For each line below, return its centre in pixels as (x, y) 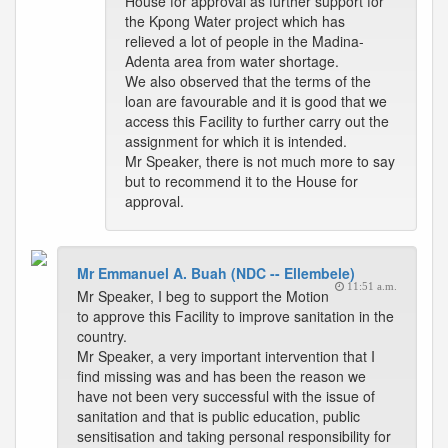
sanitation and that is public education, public (218, 416)
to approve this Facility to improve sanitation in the (235, 316)
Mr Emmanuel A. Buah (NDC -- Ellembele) (216, 273)
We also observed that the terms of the (248, 81)
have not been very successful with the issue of (226, 396)
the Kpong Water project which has (235, 21)
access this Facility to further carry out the (257, 121)
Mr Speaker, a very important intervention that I (226, 356)
